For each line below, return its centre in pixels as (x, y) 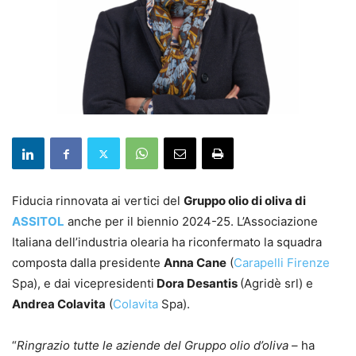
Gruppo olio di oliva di (245, 201)
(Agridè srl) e (277, 284)
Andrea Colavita (59, 304)
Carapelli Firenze (282, 263)
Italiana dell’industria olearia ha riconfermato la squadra (167, 242)
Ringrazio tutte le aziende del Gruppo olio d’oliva (153, 346)
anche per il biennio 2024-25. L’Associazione (191, 222)
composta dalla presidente (88, 263)
